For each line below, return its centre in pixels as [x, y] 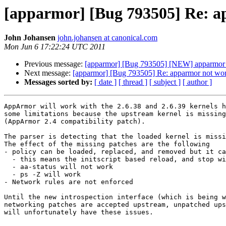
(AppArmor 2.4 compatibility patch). [75, 122]
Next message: [48, 73]
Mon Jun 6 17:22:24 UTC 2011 [55, 47]
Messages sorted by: [58, 82]
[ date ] [105, 82]
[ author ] [197, 82]
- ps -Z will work [8, 175]
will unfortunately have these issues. [79, 212]
